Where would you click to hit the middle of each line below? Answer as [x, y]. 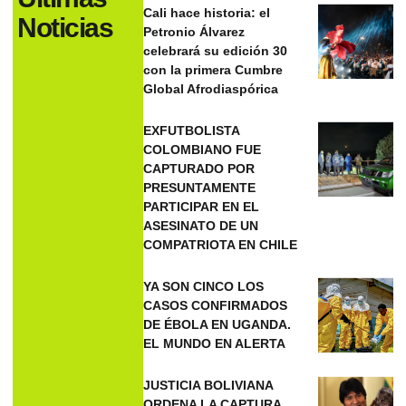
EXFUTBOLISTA [192, 131]
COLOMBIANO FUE [203, 150]
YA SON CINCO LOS [204, 287]
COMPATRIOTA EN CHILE [221, 245]
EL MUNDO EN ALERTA [215, 344]
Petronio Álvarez [194, 32]
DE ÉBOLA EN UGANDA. [217, 325]
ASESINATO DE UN [201, 226]
